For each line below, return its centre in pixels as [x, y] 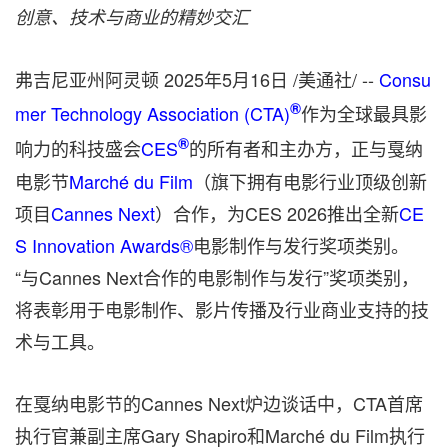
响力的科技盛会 [78, 148]
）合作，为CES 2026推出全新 [277, 213]
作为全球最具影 [364, 113]
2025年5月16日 [226, 79]
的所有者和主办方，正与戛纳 [306, 148]
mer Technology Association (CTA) [152, 113]
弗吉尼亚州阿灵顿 [87, 79]
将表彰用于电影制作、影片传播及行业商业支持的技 [222, 309]
